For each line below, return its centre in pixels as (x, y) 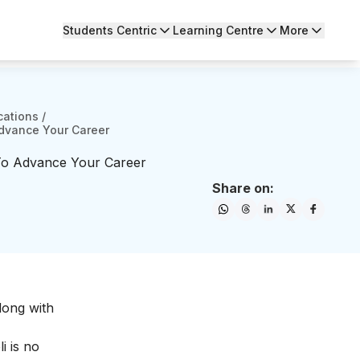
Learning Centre (218, 30)
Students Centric (110, 30)
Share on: (243, 188)
